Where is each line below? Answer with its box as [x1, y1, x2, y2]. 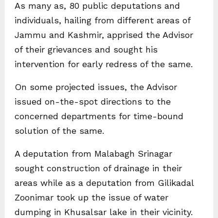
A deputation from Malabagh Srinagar [15, 148, 172, 159]
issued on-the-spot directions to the [15, 96, 171, 107]
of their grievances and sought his [15, 44, 158, 54]
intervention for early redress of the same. [15, 59, 193, 69]
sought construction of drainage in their [15, 163, 182, 173]
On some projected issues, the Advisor [15, 82, 177, 92]
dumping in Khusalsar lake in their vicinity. [15, 207, 193, 217]
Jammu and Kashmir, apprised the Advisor [15, 30, 193, 40]
